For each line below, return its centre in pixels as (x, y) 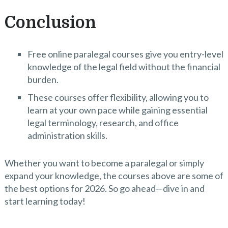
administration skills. (67, 136)
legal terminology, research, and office (103, 123)
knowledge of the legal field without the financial (124, 67)
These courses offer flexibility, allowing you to (118, 97)
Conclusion (50, 23)
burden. (43, 80)
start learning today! (45, 201)
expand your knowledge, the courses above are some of (114, 175)
